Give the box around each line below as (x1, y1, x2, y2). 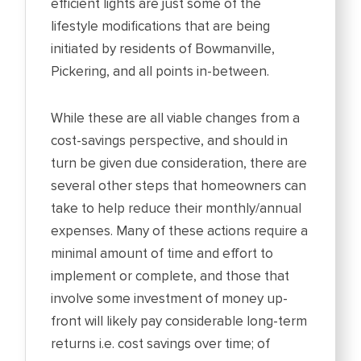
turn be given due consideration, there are (51, 155, 308, 172)
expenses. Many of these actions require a (51, 222, 309, 240)
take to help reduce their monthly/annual (51, 200, 302, 218)
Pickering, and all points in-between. (51, 63, 270, 81)
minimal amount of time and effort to (51, 245, 274, 263)
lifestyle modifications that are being (51, 18, 271, 35)
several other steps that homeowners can (51, 177, 307, 195)
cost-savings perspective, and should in (51, 132, 288, 150)
